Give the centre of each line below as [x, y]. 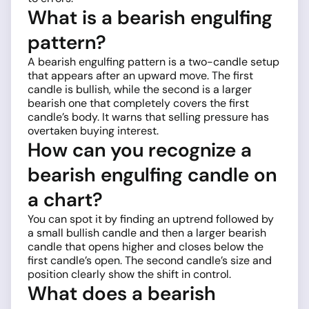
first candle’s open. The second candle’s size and [150, 260]
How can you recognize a [140, 150]
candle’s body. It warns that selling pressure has [148, 117]
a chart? [65, 199]
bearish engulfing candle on [152, 175]
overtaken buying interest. [93, 130]
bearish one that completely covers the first [138, 103]
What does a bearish [122, 293]
